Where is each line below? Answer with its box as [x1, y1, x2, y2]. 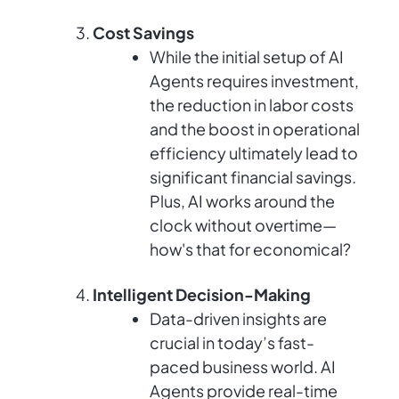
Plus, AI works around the [150, 191, 335, 212]
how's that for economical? [150, 239, 351, 260]
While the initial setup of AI [150, 46, 344, 68]
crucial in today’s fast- [150, 332, 314, 354]
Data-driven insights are [150, 308, 327, 330]
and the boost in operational [150, 118, 360, 140]
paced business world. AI [150, 356, 336, 378]
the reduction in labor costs [150, 94, 354, 116]
